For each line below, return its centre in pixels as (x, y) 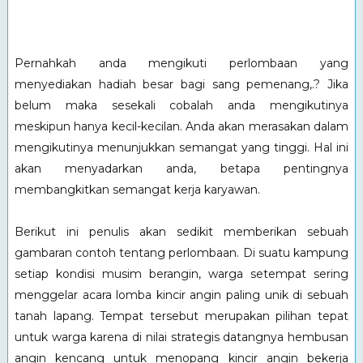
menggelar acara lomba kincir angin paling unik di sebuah (181, 295)
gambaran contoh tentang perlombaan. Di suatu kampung (181, 252)
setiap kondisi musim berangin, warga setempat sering (181, 273)
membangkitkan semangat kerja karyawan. (137, 189)
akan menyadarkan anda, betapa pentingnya (181, 168)
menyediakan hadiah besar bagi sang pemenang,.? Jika (181, 84)
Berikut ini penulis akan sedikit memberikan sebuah (181, 231)
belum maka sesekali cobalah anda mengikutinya (181, 105)
